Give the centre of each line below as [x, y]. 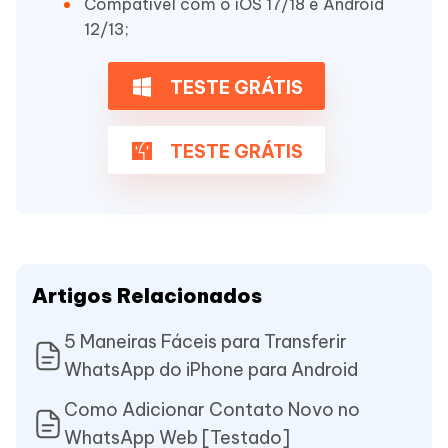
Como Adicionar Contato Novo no [212, 410]
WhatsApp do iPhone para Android [211, 370]
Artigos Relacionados [147, 296]
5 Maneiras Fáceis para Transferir [205, 342]
